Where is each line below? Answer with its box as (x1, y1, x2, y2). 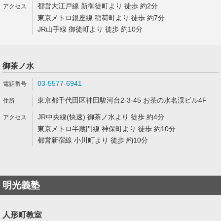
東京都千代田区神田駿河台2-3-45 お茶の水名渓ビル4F (37, 96, 207, 104)
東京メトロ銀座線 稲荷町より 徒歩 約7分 (37, 14, 165, 22)
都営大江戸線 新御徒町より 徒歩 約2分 (37, 2, 158, 10)
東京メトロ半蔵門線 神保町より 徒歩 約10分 (37, 125, 176, 133)
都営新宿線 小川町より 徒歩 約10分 (37, 136, 148, 144)
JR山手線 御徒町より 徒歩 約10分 (37, 25, 143, 33)
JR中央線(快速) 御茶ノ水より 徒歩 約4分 (37, 113, 164, 121)
